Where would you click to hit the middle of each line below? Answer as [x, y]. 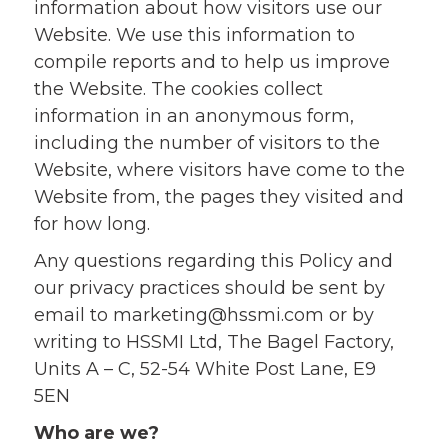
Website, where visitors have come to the [219, 170]
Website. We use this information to [194, 35]
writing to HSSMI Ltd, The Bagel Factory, [213, 342]
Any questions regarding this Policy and [213, 261]
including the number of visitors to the [206, 143]
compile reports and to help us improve [211, 62]
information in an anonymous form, [193, 116]
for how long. [91, 224]
